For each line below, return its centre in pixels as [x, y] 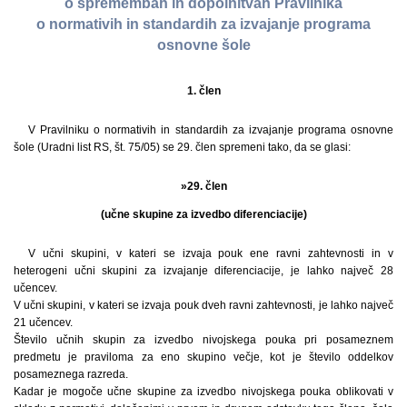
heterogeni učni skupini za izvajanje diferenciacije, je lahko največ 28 [203, 270]
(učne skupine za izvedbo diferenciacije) [203, 214]
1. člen [203, 90]
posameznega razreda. [71, 374]
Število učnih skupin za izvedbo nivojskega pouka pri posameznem [203, 339]
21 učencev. [43, 322]
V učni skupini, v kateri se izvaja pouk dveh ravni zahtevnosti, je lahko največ [203, 305]
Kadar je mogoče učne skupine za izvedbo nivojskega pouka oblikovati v [203, 391]
